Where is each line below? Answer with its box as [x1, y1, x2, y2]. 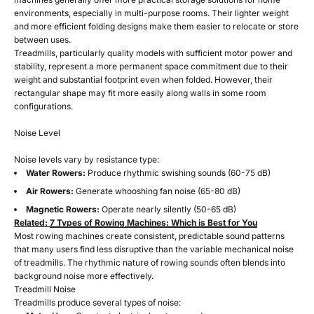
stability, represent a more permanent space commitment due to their [14, 61, 288, 72]
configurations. [14, 101, 73, 112]
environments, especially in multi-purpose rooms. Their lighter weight [14, 8, 289, 19]
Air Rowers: [26, 186, 74, 197]
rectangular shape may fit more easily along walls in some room [14, 88, 266, 99]
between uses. [14, 34, 71, 46]
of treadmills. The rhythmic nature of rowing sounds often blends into [14, 257, 285, 268]
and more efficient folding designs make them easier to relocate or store [14, 21, 299, 32]
